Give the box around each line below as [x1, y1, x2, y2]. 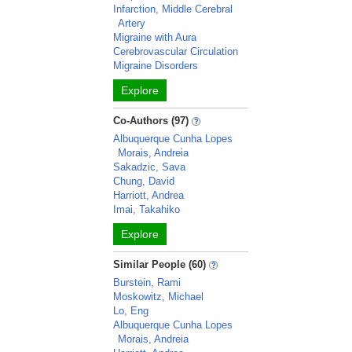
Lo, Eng [113, 305, 149, 317]
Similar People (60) [113, 258, 207, 270]
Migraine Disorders [113, 60, 199, 71]
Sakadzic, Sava [113, 161, 186, 173]
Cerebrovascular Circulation [113, 46, 239, 57]
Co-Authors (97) [113, 115, 189, 126]
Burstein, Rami [113, 277, 181, 288]
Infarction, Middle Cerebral [113, 3, 233, 15]
